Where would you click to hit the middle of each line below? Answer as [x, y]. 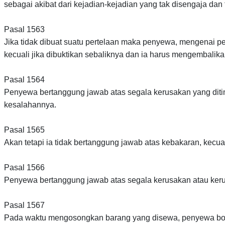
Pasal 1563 [24, 30]
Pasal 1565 [24, 130]
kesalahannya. [30, 105]
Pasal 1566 [24, 168]
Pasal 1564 [24, 80]
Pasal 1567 [24, 205]
